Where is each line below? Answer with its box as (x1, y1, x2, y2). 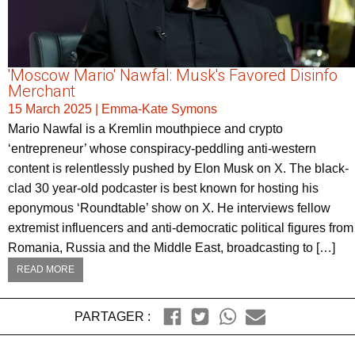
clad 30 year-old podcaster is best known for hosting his (8, 181, 319, 196)
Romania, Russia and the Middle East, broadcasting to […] (8, 241, 335, 255)
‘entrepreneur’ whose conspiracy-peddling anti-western (8, 142, 316, 156)
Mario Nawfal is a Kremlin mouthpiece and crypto (8, 122, 283, 136)
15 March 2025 (8, 102, 92, 116)
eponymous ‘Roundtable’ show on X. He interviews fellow (8, 201, 330, 216)
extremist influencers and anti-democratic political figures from (8, 221, 353, 235)
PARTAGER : (74, 310, 151, 324)
